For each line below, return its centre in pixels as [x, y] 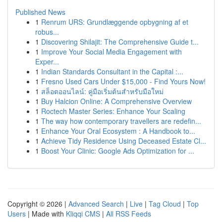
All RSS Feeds [129, 214]
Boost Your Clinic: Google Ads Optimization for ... [118, 151]
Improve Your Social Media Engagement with [111, 52]
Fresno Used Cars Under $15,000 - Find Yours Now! [123, 81]
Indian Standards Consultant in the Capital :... [112, 71]
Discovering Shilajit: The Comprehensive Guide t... [120, 42]
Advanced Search [96, 204]
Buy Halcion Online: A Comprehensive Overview [116, 101]
